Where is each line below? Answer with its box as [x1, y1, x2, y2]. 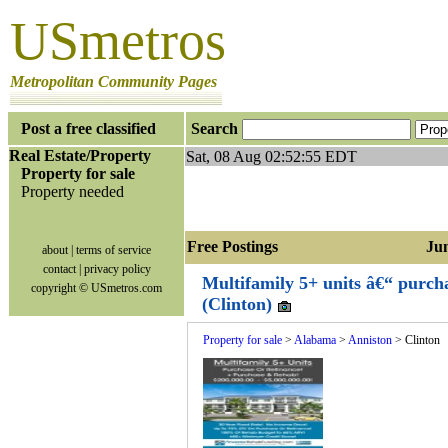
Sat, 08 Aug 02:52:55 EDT [186, 148, 357, 165]
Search [191, 120, 238, 137]
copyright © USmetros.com [31, 281, 162, 295]
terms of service [76, 243, 151, 257]
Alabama [294, 333, 336, 347]
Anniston [348, 333, 392, 347]
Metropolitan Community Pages [10, 73, 217, 90]
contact [42, 262, 76, 276]
